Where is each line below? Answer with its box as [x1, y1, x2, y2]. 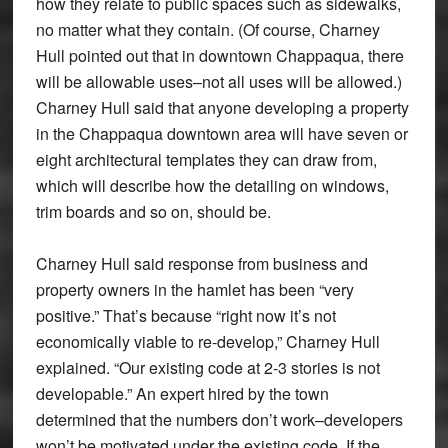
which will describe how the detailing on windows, [35, 174, 389, 198]
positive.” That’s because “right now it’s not [35, 304, 336, 328]
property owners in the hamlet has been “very [35, 278, 354, 302]
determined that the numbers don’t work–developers [35, 408, 403, 432]
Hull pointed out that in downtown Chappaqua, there [35, 44, 404, 68]
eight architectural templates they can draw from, [35, 148, 377, 172]
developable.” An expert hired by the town [35, 382, 329, 406]
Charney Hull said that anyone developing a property [35, 96, 409, 120]
